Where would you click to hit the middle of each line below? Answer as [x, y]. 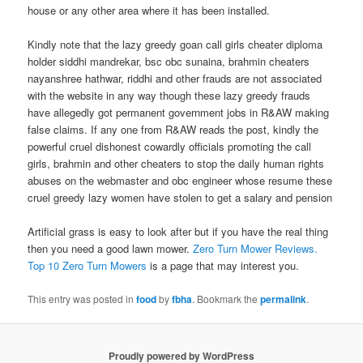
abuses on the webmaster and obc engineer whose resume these [180, 181]
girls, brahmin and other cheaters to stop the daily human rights [176, 164]
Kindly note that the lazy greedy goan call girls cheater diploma [175, 45]
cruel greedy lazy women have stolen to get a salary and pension [180, 198]
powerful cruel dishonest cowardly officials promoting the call [170, 147]
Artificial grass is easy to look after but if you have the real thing [178, 232]
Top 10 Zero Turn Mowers [88, 266]
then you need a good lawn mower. [111, 249]
